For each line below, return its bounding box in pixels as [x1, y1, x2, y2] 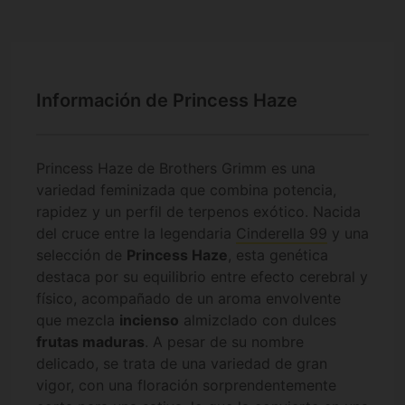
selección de [36, 246, 127, 265]
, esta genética [228, 246, 328, 265]
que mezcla [36, 311, 119, 330]
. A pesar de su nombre [145, 333, 304, 352]
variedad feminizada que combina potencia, [36, 181, 336, 200]
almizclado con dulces [179, 311, 336, 330]
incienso [119, 311, 179, 330]
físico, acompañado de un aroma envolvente [36, 289, 341, 308]
